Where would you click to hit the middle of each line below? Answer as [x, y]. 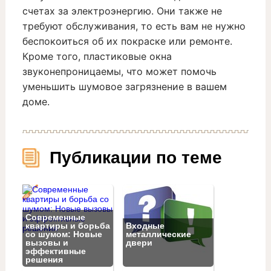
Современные [55, 217]
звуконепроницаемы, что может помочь [119, 72]
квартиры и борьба [67, 225]
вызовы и [47, 242]
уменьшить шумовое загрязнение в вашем [124, 87]
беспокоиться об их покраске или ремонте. [127, 41]
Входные [145, 225]
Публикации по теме [135, 157]
